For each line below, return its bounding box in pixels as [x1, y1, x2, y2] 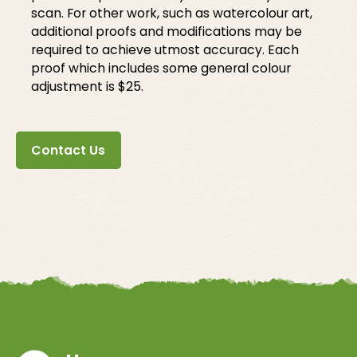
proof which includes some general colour [31, 59, 292, 78]
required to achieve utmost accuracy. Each [31, 41, 300, 60]
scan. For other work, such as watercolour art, [31, 4, 313, 23]
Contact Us [31, 140, 106, 159]
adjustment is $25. [31, 77, 144, 96]
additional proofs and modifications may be [31, 22, 303, 41]
